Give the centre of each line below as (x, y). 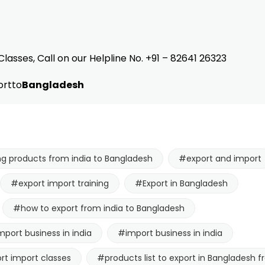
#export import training (60, 183)
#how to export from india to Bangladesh (99, 208)
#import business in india (170, 233)
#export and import (220, 158)
